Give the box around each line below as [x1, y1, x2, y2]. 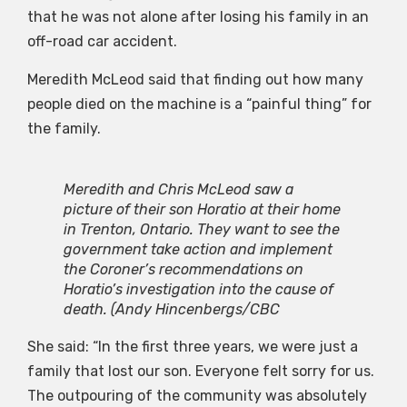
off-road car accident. [27, 33, 177, 51]
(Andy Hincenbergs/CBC [111, 300, 280, 318]
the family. [27, 119, 101, 137]
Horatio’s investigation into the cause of [64, 280, 333, 298]
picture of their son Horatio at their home [64, 200, 341, 218]
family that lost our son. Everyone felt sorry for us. [27, 362, 374, 380]
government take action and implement [64, 240, 333, 258]
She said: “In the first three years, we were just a [27, 337, 358, 355]
